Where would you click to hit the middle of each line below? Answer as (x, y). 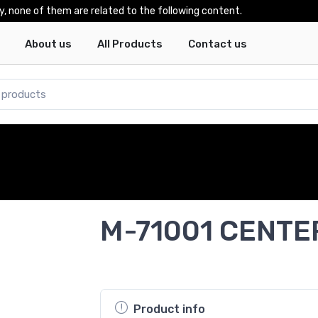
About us (48, 44)
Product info (169, 309)
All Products (130, 44)
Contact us (217, 44)
